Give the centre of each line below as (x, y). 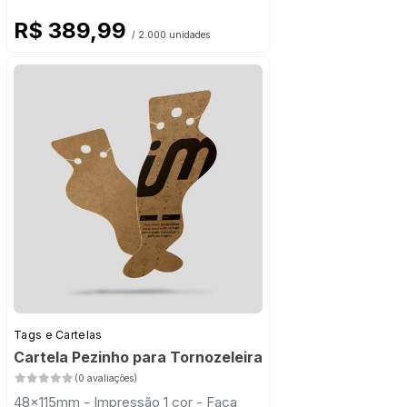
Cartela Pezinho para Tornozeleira (138, 357)
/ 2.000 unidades (171, 35)
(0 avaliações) (105, 379)
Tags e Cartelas (58, 335)
